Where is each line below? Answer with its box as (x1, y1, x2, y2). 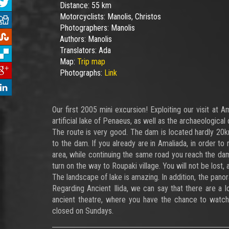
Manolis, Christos (107, 12, 161, 21)
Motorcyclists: (60, 12, 107, 21)
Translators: (60, 45, 99, 55)
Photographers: (60, 23, 111, 33)
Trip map (77, 57, 105, 66)
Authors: (60, 34, 88, 44)
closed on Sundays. (52, 206, 113, 216)
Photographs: (60, 68, 104, 78)
